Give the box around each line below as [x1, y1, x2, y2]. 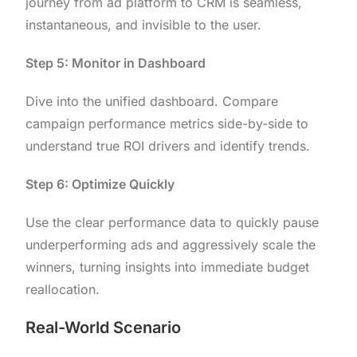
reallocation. [25, 281, 100, 298]
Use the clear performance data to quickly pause [25, 214, 320, 231]
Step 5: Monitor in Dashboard [25, 55, 206, 72]
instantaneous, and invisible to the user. [25, 17, 262, 33]
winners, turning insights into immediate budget [25, 259, 310, 276]
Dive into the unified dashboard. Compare [25, 93, 279, 110]
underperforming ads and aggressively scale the [25, 237, 316, 253]
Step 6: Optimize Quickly [25, 176, 175, 193]
